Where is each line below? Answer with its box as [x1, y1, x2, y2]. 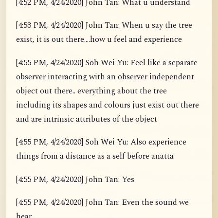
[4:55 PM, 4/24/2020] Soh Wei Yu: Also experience [16, 136, 186, 149]
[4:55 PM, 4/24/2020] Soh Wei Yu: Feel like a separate [16, 56, 198, 69]
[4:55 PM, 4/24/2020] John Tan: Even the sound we [16, 197, 189, 209]
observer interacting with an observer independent [16, 71, 194, 83]
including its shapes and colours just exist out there [16, 99, 199, 111]
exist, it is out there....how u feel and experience [16, 34, 182, 46]
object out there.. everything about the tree [16, 85, 167, 97]
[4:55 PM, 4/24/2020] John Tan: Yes [16, 173, 134, 186]
